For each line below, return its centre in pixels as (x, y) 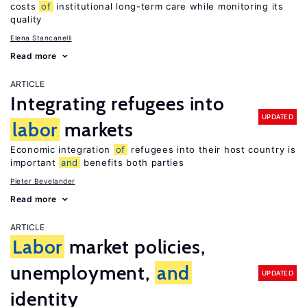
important (35, 162)
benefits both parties (132, 162)
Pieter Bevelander (43, 181)
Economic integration (62, 149)
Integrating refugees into (118, 103)
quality (26, 19)
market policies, (135, 247)
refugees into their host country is (212, 149)
